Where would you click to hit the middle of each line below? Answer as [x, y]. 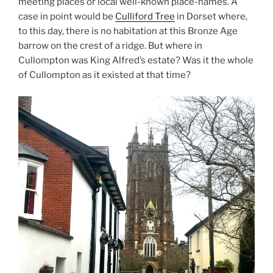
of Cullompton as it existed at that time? [105, 75]
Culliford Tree [145, 17]
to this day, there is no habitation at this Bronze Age [128, 31]
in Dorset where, [211, 17]
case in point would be [67, 17]
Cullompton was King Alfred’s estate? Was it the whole [136, 61]
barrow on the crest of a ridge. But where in [110, 46]
